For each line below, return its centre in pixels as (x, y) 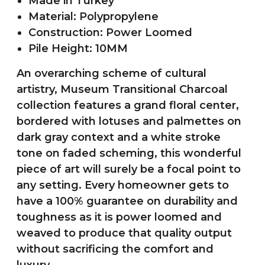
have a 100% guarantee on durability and (127, 201)
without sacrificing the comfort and (115, 249)
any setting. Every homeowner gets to (123, 185)
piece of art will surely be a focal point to (129, 169)
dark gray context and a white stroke (119, 137)
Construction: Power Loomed (110, 33)
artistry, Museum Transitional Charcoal (122, 89)
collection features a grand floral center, (128, 105)
